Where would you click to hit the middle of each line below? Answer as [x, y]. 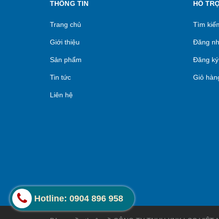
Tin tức [60, 77]
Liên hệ [61, 95]
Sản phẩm [66, 60]
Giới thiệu [65, 42]
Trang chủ [66, 24]
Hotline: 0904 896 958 [79, 198]
